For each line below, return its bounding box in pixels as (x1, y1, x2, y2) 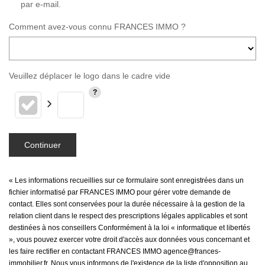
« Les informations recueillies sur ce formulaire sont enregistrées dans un (9, 176, 244, 185)
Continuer (24, 140, 61, 150)
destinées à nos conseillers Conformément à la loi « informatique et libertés (9, 224, 250, 232)
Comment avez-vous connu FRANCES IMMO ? (9, 22, 186, 31)
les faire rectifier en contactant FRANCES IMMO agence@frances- (9, 247, 221, 256)
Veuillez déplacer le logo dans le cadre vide (9, 71, 170, 80)
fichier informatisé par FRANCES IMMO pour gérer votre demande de (9, 188, 231, 196)
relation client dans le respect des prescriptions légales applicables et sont (9, 212, 247, 220)
